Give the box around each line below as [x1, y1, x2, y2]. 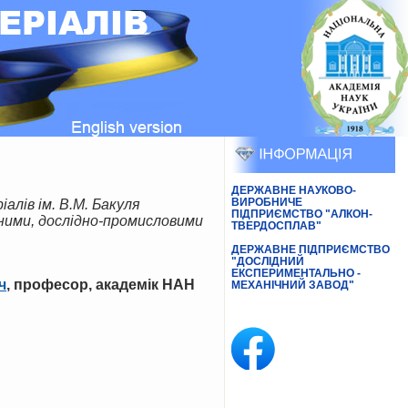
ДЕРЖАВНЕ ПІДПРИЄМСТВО [230, 243, 390, 256]
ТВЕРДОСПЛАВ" [230, 219, 321, 232]
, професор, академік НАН [6, 277, 195, 292]
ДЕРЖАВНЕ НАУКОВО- [230, 184, 356, 197]
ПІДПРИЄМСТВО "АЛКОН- [230, 208, 372, 220]
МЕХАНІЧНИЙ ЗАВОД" [230, 279, 354, 291]
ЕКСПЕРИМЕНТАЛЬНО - [230, 267, 361, 280]
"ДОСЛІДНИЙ [230, 255, 304, 268]
